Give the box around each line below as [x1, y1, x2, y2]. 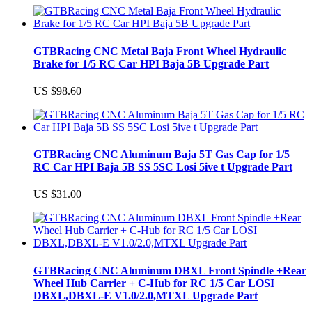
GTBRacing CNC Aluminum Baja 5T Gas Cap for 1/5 [33, 148, 290, 161]
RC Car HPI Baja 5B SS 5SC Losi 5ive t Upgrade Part [33, 161, 292, 173]
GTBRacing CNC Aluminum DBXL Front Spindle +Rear [33, 264, 306, 276]
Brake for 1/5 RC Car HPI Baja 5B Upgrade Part [33, 57, 269, 70]
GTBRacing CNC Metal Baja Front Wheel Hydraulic [33, 45, 286, 57]
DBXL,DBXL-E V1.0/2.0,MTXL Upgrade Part [33, 289, 258, 302]
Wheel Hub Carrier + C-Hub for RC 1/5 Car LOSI [33, 276, 274, 289]
